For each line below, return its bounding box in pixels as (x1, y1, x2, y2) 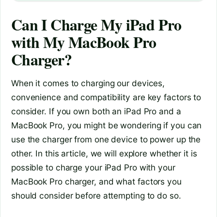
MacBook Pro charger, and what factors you (11, 176, 182, 186)
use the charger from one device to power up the (11, 134, 201, 144)
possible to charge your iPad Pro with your (11, 162, 175, 172)
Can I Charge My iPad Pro (11, 13, 182, 36)
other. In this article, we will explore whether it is (11, 148, 197, 158)
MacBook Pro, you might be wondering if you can (11, 120, 202, 130)
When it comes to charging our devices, (11, 77, 165, 88)
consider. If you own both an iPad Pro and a (11, 106, 181, 116)
